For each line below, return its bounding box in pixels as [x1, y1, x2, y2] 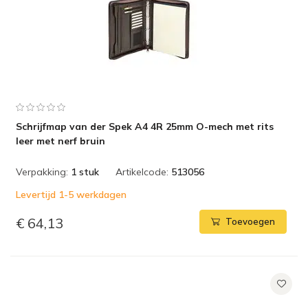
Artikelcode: [115, 166, 168, 178]
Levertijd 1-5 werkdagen [16, 188, 126, 201]
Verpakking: [16, 166, 68, 178]
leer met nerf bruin [16, 135, 105, 147]
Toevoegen [225, 216, 275, 228]
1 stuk [71, 166, 99, 178]
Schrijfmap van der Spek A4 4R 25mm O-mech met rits [16, 120, 274, 133]
